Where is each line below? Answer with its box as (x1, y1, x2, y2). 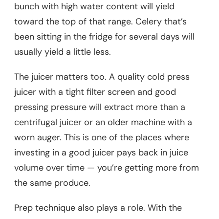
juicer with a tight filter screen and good (14, 86, 176, 98)
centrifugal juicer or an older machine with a (14, 116, 192, 129)
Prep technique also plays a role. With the (14, 202, 182, 214)
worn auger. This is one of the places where (14, 131, 189, 144)
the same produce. (14, 177, 90, 189)
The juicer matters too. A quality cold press (14, 71, 190, 83)
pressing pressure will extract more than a (14, 101, 185, 113)
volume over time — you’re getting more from (14, 162, 199, 174)
